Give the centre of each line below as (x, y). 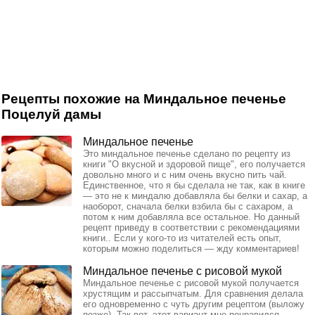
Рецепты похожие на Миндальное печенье (144, 99)
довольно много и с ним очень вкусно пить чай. (185, 175)
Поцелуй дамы (51, 115)
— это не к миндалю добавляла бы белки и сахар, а (195, 196)
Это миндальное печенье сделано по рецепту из (187, 154)
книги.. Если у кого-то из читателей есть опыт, (182, 238)
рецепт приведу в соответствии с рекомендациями (191, 228)
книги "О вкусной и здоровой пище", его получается (194, 165)
